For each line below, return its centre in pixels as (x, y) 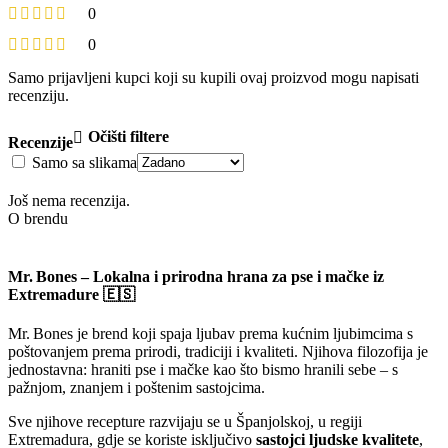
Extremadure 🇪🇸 (71, 294)
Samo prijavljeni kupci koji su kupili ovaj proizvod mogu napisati (213, 78)
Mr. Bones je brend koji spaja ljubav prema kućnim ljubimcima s (210, 333)
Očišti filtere (128, 136)
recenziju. (38, 96)
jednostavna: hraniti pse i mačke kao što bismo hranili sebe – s (203, 369)
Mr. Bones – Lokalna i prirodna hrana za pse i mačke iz (196, 276)
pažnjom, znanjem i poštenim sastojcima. (136, 387)
